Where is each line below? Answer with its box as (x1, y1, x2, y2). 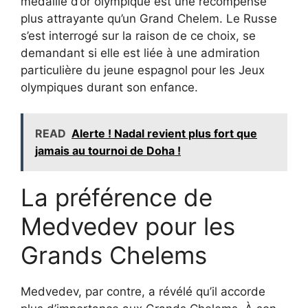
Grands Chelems (21, 241, 207, 269)
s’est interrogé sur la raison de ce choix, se (21, 28, 256, 43)
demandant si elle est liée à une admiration (21, 45, 260, 60)
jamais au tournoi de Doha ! (35, 144, 181, 157)
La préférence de (21, 183, 212, 212)
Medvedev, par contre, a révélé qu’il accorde (21, 285, 265, 298)
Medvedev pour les (21, 212, 235, 241)
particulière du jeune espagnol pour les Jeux (21, 63, 265, 77)
